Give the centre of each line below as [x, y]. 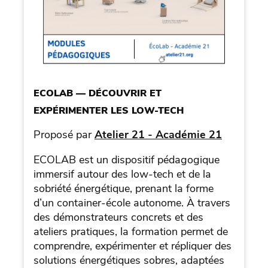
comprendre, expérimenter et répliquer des [133, 246]
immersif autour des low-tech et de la [122, 174]
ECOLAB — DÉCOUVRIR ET [98, 93]
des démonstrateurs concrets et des [118, 217]
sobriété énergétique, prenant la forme [124, 188]
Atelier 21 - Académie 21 [158, 134]
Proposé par [64, 134]
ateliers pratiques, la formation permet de [131, 231]
